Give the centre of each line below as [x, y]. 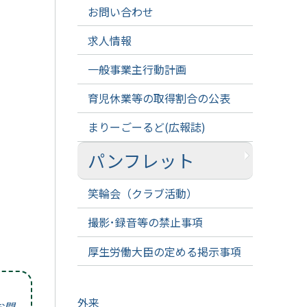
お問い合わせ [120, 11]
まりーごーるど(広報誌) [146, 127]
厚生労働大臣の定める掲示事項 [164, 251]
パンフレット [141, 160]
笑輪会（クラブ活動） [142, 194]
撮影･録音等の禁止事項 [145, 222]
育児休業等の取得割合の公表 [159, 98]
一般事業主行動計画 [137, 69]
